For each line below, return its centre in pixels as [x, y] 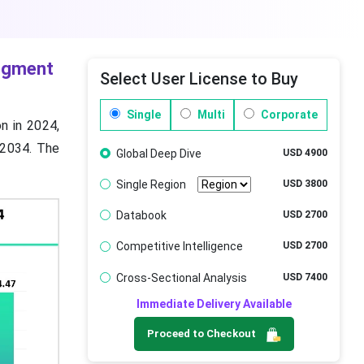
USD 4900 [305, 152]
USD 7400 [305, 277]
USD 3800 [305, 183]
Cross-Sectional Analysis [181, 277]
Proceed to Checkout [202, 334]
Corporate [288, 114]
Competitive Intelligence [179, 247]
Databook [141, 215]
